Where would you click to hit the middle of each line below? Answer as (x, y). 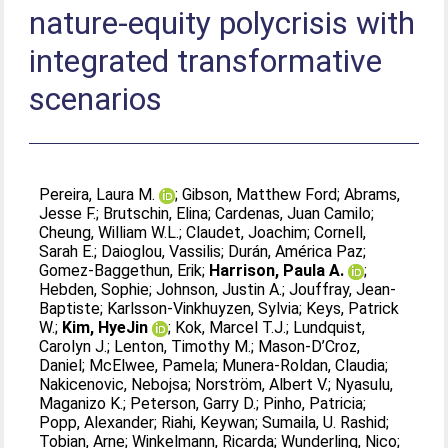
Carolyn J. (73, 346)
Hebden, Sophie (94, 289)
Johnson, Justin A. (219, 289)
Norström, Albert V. (262, 384)
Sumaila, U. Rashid (324, 422)
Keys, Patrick (353, 308)
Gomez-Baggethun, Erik (121, 270)
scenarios (96, 99)
